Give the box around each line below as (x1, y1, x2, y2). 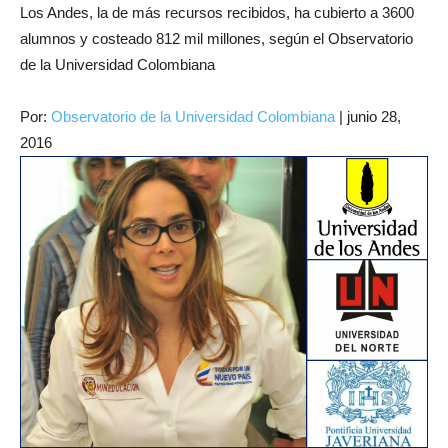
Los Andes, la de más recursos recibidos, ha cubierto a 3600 (20, 4, 414, 22)
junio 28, (347, 108, 401, 126)
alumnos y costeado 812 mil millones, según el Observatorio (20, 30, 413, 48)
